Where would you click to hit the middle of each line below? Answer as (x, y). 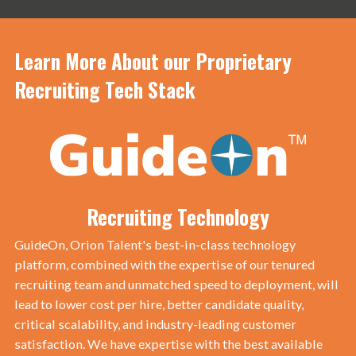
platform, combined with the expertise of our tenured (164, 265)
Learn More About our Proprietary (153, 60)
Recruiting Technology (178, 216)
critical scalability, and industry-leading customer (155, 324)
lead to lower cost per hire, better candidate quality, (159, 304)
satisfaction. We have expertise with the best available (168, 344)
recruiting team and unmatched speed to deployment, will (176, 284)
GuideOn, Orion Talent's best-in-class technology (155, 245)
